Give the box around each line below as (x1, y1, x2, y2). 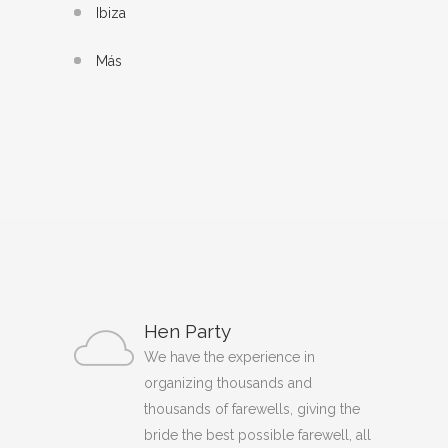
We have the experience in (144, 348, 315, 365)
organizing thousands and (144, 374, 312, 391)
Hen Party (144, 319, 231, 342)
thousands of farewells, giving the (144, 400, 360, 417)
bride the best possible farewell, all (144, 426, 371, 443)
